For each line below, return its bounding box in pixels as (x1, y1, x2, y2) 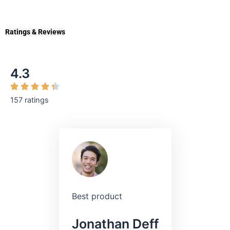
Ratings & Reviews (5, 27, 65, 36)
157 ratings (10, 95, 49, 105)
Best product (71, 191, 122, 202)
